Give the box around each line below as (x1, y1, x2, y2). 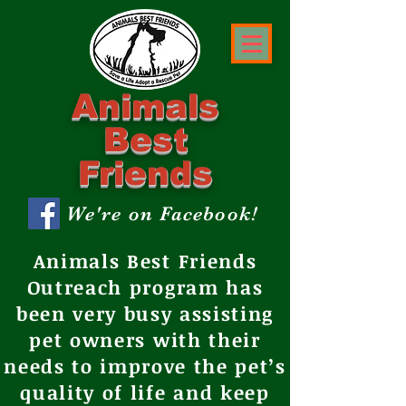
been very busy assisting (15, 300, 275, 326)
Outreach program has (26, 274, 264, 300)
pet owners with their (29, 326, 261, 353)
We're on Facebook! (66, 202, 257, 225)
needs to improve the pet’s (4, 353, 286, 379)
